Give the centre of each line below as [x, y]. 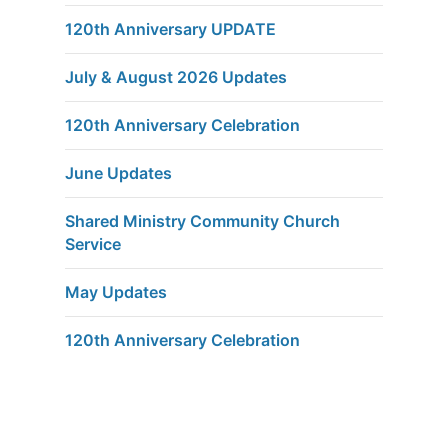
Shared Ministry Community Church [202, 220]
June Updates [118, 172]
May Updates [116, 291]
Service [93, 243]
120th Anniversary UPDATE [170, 28]
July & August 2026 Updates [176, 76]
